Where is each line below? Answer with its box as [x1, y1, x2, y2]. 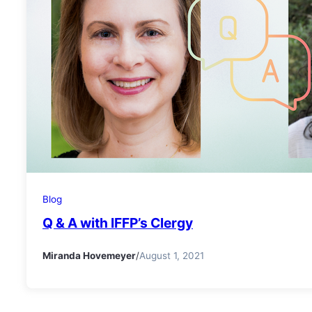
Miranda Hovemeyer [42, 249, 136, 261]
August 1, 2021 [139, 249, 204, 261]
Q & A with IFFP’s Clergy [42, 214, 193, 231]
